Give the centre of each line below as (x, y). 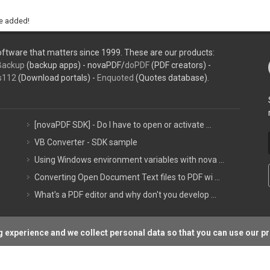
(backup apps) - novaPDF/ (75, 65)
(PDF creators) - (181, 65)
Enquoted (116, 78)
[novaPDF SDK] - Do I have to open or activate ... (123, 125)
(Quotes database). (172, 78)
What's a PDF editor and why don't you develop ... (126, 195)
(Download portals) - (57, 78)
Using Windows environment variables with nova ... (130, 160)
